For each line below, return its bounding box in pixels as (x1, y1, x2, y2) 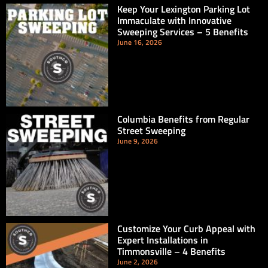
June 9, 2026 (117, 135, 159, 147)
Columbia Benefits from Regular (117, 111, 250, 126)
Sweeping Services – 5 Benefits (117, 25, 249, 39)
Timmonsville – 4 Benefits (117, 243, 226, 258)
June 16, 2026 (117, 36, 163, 48)
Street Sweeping (117, 123, 186, 138)
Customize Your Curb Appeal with (117, 221, 256, 236)
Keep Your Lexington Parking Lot (117, 2, 251, 17)
